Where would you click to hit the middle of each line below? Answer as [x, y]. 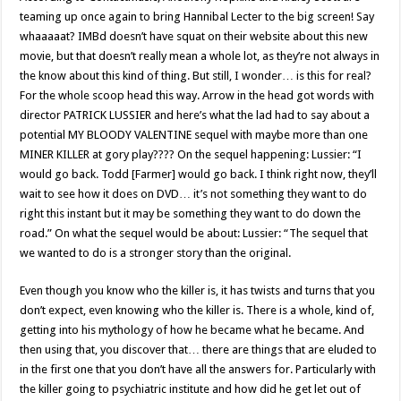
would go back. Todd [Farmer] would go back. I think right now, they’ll [199, 174]
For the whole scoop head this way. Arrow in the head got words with [197, 95]
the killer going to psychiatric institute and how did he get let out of [191, 389]
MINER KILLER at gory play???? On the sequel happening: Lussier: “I [191, 154]
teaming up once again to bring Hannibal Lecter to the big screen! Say [197, 17]
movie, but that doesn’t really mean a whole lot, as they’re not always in [200, 56]
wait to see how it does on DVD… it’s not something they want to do [194, 194]
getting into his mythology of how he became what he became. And [192, 330]
